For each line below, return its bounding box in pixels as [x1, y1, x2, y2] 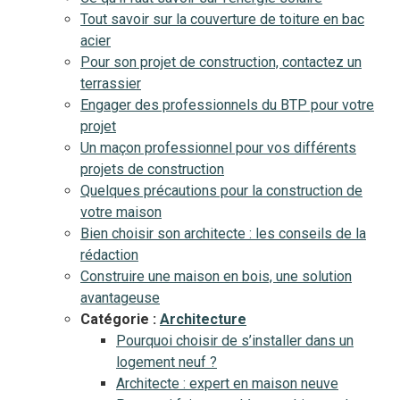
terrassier [80, 75, 141, 92]
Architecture [160, 311, 246, 328]
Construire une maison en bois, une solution [80, 268, 352, 285]
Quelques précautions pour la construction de [80, 182, 362, 199]
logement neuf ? [116, 354, 217, 371]
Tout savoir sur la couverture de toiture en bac [80, 11, 364, 28]
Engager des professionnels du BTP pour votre [80, 96, 374, 113]
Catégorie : [80, 311, 160, 328]
